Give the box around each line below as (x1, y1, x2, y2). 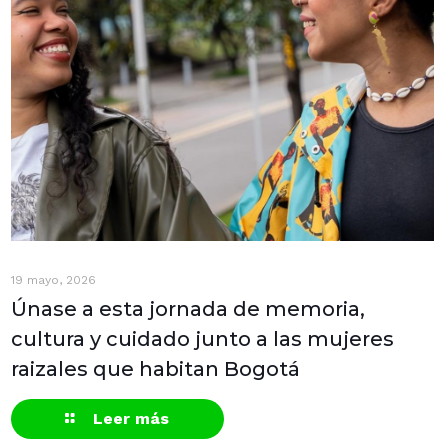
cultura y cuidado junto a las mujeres (11, 327, 395, 352)
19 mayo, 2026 (11, 273, 97, 288)
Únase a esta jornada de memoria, (11, 297, 366, 322)
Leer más (92, 409, 169, 429)
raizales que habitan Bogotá (11, 357, 301, 382)
